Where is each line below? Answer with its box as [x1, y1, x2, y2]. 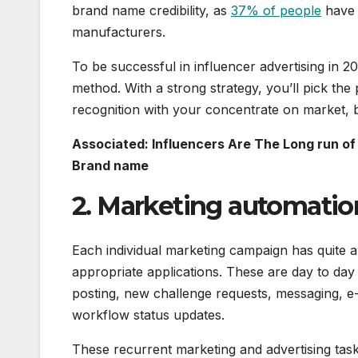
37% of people [231, 2, 321, 18]
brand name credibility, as [72, 2, 231, 18]
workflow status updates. [72, 307, 225, 324]
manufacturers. [72, 23, 165, 40]
